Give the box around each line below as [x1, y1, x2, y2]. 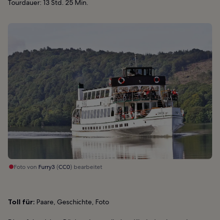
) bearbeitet [70, 163, 102, 171]
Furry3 [38, 163, 55, 171]
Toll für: [8, 197, 35, 207]
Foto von [14, 163, 38, 171]
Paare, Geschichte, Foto [35, 197, 109, 207]
